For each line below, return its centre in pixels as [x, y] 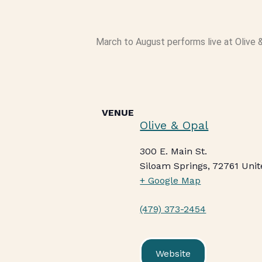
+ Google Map [170, 181]
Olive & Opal [174, 125]
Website [173, 254]
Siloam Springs [174, 166]
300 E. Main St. [174, 151]
